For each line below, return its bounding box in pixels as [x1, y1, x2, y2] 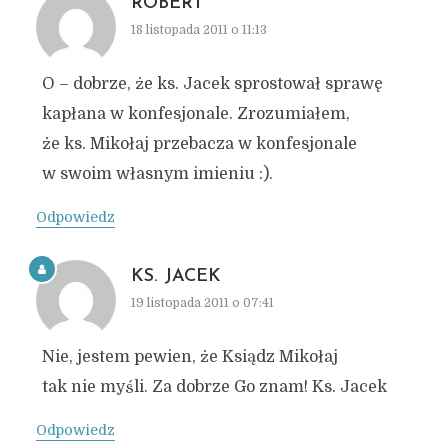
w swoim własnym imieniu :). [41, 165, 273, 183]
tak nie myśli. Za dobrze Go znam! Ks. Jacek [41, 378, 387, 396]
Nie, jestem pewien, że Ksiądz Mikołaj [41, 348, 338, 366]
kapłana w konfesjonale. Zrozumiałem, [41, 105, 350, 123]
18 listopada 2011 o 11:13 [130, 23, 267, 37]
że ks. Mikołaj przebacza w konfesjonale [41, 135, 357, 153]
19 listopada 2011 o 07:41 [130, 296, 274, 310]
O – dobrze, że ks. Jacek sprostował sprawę [41, 75, 383, 93]
